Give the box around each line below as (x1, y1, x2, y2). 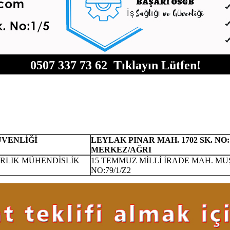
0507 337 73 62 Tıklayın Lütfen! (30, 59, 201, 72)
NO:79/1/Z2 (91, 166, 131, 175)
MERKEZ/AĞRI (91, 145, 151, 154)
